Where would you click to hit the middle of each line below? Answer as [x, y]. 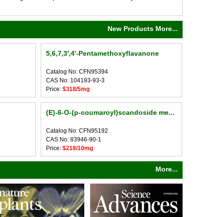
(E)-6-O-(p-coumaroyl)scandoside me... [110, 112]
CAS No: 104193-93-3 [75, 80]
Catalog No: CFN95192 [77, 131]
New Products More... [143, 29]
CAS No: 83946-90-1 [73, 139]
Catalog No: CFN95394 [77, 72]
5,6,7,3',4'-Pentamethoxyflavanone [102, 53]
